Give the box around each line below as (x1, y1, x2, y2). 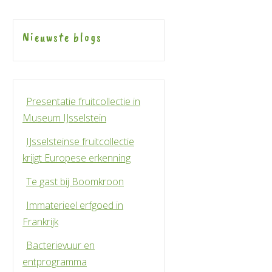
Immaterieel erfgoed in (26, 199, 123, 212)
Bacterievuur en (26, 239, 95, 252)
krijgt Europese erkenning (22, 151, 131, 165)
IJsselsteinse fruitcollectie (26, 135, 134, 148)
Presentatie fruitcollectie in (26, 95, 140, 108)
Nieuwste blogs (22, 30, 102, 45)
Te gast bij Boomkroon (26, 175, 124, 188)
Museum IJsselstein (22, 111, 106, 124)
